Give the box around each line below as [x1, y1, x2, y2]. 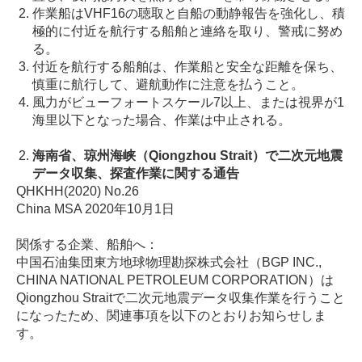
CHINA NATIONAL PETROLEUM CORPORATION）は [16, 273, 334, 288]
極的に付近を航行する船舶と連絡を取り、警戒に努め [32, 24, 343, 39]
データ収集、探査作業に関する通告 [32, 166, 239, 181]
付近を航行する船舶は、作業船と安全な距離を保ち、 [32, 60, 343, 74]
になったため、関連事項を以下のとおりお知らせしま [16, 309, 326, 323]
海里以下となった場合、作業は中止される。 [32, 113, 291, 128]
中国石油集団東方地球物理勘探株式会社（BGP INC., [16, 255, 322, 270]
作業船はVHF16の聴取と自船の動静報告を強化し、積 [32, 6, 345, 21]
